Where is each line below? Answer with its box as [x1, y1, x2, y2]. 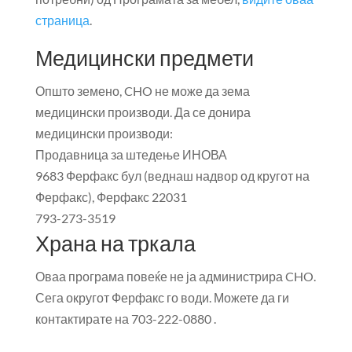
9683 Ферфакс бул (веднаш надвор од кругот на [35, 168, 310, 183]
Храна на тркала [35, 230, 196, 256]
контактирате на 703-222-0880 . [35, 311, 216, 326]
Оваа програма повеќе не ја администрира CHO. [35, 269, 316, 284]
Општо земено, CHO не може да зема [35, 83, 250, 98]
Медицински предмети [35, 45, 254, 71]
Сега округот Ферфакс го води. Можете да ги [35, 290, 289, 305]
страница [35, 13, 90, 27]
